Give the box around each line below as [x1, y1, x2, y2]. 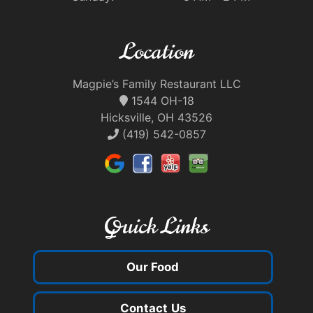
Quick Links [104, 210, 209, 242]
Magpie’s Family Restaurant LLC [72, 76, 241, 91]
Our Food [126, 259, 180, 274]
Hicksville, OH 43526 [101, 110, 212, 124]
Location [119, 35, 194, 67]
